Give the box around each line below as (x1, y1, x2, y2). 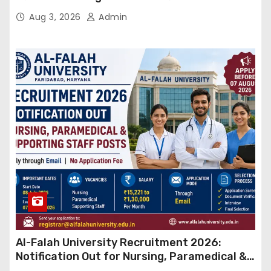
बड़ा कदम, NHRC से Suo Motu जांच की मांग (16, 3, 197, 17)
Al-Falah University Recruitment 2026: (16, 235, 221, 249)
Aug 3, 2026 (29, 10, 83, 23)
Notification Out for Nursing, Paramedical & (16, 249, 247, 263)
